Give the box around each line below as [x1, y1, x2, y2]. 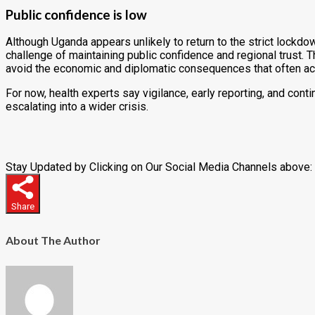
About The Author [6, 233, 101, 247]
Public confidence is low [6, 6, 147, 22]
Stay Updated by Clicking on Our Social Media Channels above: [6, 160, 312, 174]
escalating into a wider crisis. [6, 100, 148, 114]
